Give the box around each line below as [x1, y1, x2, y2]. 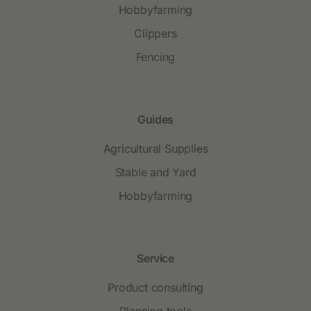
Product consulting [108, 280, 203, 294]
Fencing [135, 49, 176, 64]
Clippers [134, 26, 177, 40]
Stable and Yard [115, 165, 196, 179]
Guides [137, 112, 174, 126]
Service [137, 251, 174, 265]
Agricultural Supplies [103, 141, 208, 155]
